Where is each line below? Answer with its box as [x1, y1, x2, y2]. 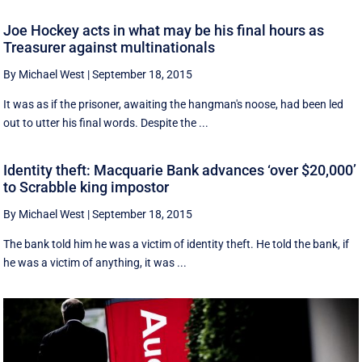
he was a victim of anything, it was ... [3, 256, 187, 270]
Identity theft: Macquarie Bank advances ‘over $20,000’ [3, 162, 357, 179]
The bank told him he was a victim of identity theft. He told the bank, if [3, 238, 350, 251]
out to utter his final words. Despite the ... [3, 116, 209, 129]
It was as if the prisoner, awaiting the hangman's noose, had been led [3, 97, 344, 111]
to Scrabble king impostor [3, 179, 170, 196]
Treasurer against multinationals [3, 38, 216, 56]
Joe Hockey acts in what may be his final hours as [3, 21, 325, 39]
